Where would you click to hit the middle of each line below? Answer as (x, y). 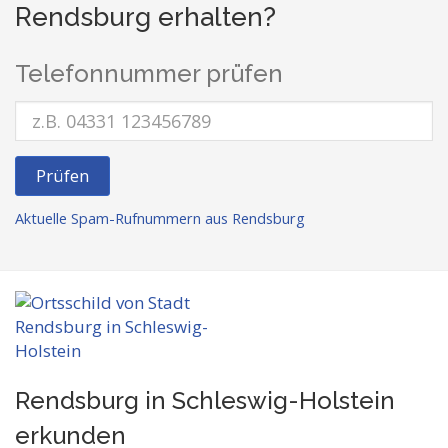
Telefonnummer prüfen (149, 73)
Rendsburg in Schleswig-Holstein (205, 400)
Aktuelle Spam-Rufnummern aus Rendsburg (160, 218)
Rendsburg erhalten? (145, 17)
